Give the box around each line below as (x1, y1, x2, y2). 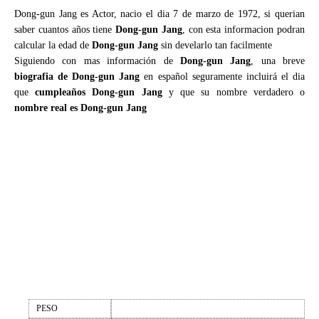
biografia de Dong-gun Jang (14, 71, 140, 82)
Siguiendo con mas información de (14, 56, 180, 66)
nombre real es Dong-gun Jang (14, 103, 147, 113)
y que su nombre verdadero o (162, 87, 305, 98)
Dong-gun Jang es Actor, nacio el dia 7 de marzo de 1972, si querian (14, 9, 305, 19)
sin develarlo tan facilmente (158, 40, 272, 51)
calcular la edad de (14, 40, 92, 51)
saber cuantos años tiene (14, 24, 116, 35)
